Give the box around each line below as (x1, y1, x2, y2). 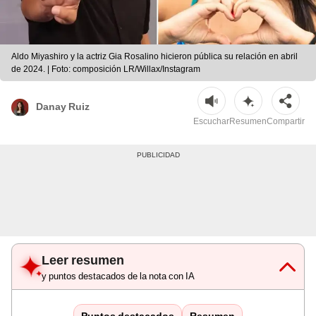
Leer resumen (42, 253, 124, 268)
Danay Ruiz (36, 100, 90, 112)
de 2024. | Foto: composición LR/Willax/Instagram (11, 64, 200, 75)
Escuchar (193, 116, 229, 127)
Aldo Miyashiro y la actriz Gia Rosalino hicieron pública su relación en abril (11, 51, 298, 62)
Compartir (267, 116, 305, 127)
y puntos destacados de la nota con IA (42, 271, 195, 282)
